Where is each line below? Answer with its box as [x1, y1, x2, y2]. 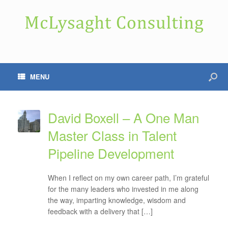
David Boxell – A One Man [47, 108, 199, 127]
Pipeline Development [47, 144, 174, 162]
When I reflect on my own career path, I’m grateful [47, 173, 209, 183]
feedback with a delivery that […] [47, 206, 153, 216]
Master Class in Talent [47, 126, 177, 145]
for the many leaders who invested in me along [47, 184, 198, 194]
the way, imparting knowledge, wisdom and [47, 195, 186, 205]
